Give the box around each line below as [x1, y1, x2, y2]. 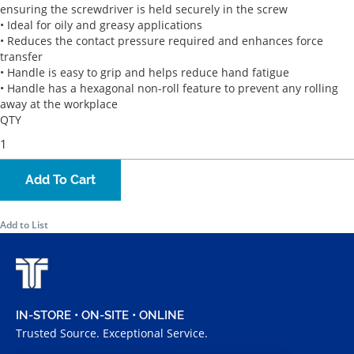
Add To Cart [25, 172, 96, 188]
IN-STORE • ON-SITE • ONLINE [16, 308, 184, 323]
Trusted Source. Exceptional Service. [16, 326, 208, 341]
